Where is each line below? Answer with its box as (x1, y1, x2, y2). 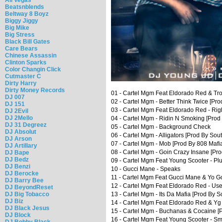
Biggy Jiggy (5, 17, 38, 24)
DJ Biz (5, 197, 23, 205)
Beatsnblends (5, 3, 44, 10)
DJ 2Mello (5, 114, 33, 121)
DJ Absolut (5, 128, 36, 135)
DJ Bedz (5, 156, 29, 163)
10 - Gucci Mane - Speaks (111, 166, 180, 173)
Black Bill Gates (5, 38, 50, 45)
